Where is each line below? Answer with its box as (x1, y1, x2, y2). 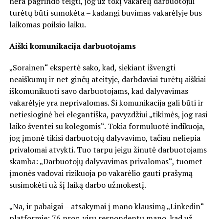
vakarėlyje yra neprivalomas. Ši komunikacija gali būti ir (9, 97, 203, 108)
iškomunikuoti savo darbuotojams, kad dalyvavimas (9, 85, 188, 96)
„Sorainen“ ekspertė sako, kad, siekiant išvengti (9, 62, 175, 73)
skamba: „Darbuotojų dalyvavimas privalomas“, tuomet (9, 155, 202, 167)
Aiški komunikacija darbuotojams (9, 40, 136, 51)
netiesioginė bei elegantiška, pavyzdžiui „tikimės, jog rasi (9, 109, 207, 120)
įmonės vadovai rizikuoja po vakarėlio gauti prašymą (9, 167, 193, 178)
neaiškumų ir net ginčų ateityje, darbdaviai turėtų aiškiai (9, 73, 206, 85)
